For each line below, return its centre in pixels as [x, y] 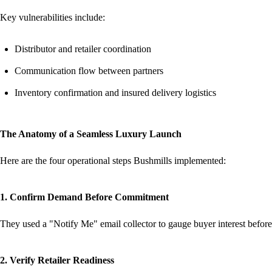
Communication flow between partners [89, 70]
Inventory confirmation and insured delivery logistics [115, 92]
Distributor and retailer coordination [83, 49]
